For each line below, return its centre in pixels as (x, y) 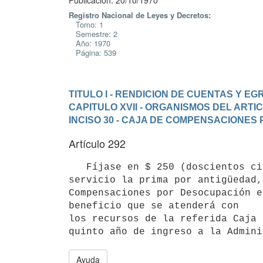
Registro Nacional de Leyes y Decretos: (140, 15)
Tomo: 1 (86, 24)
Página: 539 (92, 53)
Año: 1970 (90, 43)
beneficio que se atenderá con (154, 206)
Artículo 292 (97, 143)
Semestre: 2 (93, 34)
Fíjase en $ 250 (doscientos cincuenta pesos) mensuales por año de (77, 167)
